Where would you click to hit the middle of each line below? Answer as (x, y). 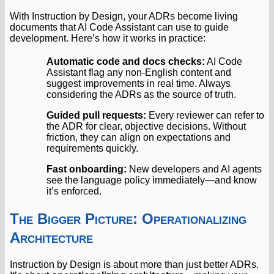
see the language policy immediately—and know (152, 180)
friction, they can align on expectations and (139, 137)
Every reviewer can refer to (205, 115)
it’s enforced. (74, 191)
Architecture (51, 237)
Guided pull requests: (96, 115)
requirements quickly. (92, 148)
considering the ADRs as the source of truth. (141, 94)
